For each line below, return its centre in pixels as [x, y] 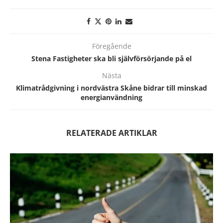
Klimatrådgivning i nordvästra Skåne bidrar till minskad [111, 88]
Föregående [111, 46]
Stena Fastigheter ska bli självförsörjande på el [111, 58]
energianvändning [111, 97]
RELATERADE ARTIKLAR [111, 133]
